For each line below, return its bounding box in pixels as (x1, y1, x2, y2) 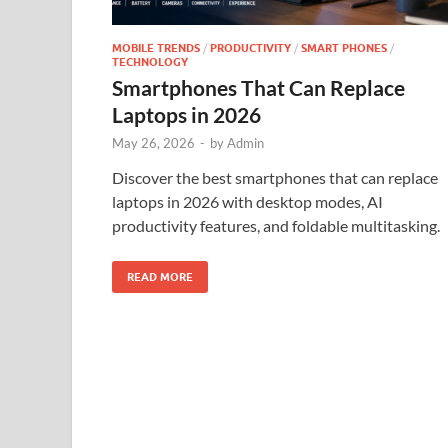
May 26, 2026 (112, 134, 195, 151)
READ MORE (127, 269, 193, 284)
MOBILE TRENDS (112, 40, 200, 55)
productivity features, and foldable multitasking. (112, 215, 440, 235)
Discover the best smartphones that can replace (112, 167, 438, 187)
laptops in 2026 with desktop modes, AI (112, 191, 383, 211)
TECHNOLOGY (112, 54, 188, 69)
